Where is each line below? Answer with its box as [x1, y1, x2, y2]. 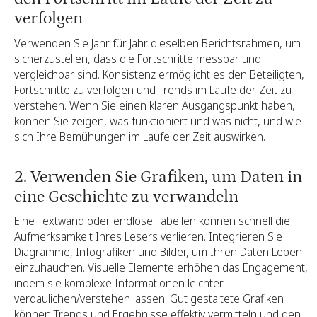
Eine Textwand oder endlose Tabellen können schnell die [14, 213, 290, 229]
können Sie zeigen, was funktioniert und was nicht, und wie [14, 113, 301, 129]
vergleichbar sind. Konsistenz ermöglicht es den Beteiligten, [14, 66, 304, 82]
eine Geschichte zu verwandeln [14, 186, 238, 206]
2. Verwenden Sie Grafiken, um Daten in [14, 166, 302, 186]
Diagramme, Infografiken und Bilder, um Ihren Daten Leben [14, 244, 302, 260]
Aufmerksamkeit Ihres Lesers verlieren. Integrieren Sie [14, 229, 282, 245]
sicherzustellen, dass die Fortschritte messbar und [14, 50, 261, 67]
